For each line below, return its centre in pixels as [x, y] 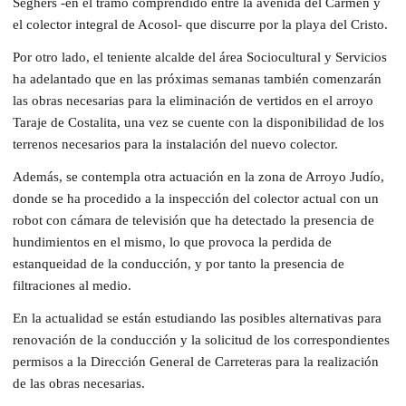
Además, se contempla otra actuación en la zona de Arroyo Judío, [198, 176]
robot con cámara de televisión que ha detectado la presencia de [193, 220]
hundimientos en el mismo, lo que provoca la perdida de [172, 242]
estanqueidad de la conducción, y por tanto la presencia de [179, 263]
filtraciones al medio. [72, 285]
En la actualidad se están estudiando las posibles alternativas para [197, 318]
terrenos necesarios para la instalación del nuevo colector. [175, 144]
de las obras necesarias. [79, 383]
